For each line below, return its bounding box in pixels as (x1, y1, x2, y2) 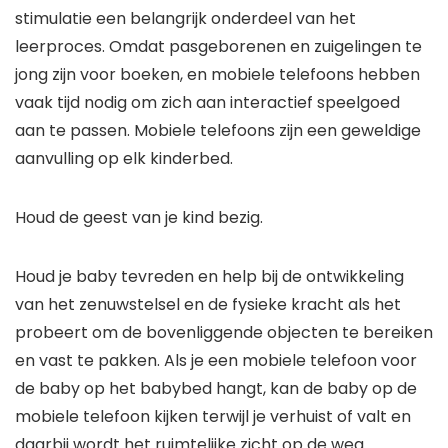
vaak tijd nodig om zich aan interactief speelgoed (15, 91, 400, 115)
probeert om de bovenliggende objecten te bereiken (15, 321, 433, 345)
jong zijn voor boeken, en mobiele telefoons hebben (15, 63, 420, 87)
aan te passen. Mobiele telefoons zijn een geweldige (15, 119, 421, 143)
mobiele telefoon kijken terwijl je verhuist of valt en (15, 405, 411, 429)
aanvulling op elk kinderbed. (15, 147, 233, 171)
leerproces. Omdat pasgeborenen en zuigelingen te (15, 35, 422, 59)
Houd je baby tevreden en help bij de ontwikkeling (15, 265, 404, 289)
